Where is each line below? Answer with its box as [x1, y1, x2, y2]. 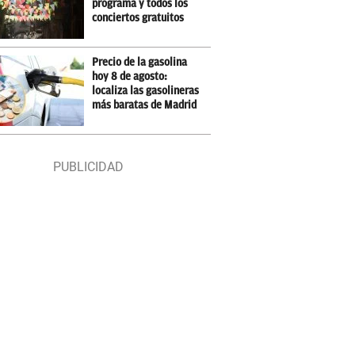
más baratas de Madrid [92, 99, 197, 111]
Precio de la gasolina [92, 56, 188, 68]
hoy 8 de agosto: [92, 71, 168, 82]
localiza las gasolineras [92, 85, 200, 97]
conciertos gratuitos [92, 12, 185, 24]
